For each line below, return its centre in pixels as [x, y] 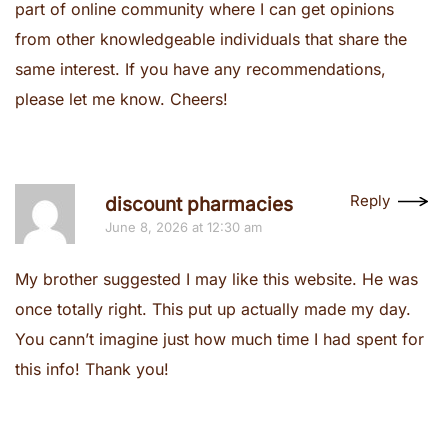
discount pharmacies [199, 204]
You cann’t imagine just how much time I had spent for [219, 339]
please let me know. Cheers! [121, 99]
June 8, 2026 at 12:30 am [183, 227]
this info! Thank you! [92, 369]
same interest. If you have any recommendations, [200, 69]
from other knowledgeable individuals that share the [211, 39]
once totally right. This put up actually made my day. [213, 309]
